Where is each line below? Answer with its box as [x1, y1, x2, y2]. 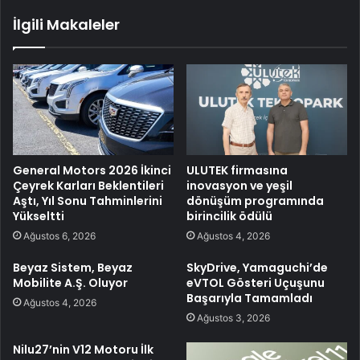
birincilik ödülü [186, 208, 272, 225]
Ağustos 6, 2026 [23, 230, 96, 243]
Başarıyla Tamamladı [186, 290, 313, 307]
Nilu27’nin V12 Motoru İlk [13, 342, 153, 358]
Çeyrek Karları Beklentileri [13, 178, 164, 194]
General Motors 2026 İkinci [13, 162, 171, 179]
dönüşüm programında [186, 193, 324, 210]
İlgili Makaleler [13, 14, 120, 35]
